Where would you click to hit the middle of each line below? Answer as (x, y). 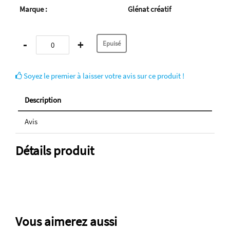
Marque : (33, 9)
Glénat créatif (149, 9)
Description (43, 100)
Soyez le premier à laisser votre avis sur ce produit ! (103, 76)
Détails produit (55, 151)
